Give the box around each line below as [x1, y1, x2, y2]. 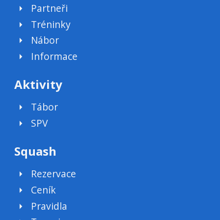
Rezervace [31, 167, 77, 180]
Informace [31, 50, 78, 63]
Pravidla [31, 199, 68, 213]
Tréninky [31, 17, 71, 31]
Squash [14, 142, 56, 159]
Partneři [31, 1, 68, 15]
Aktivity [14, 76, 62, 93]
